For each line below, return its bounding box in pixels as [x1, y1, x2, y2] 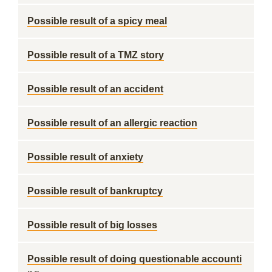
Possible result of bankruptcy [27, 186, 163, 196]
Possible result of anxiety [27, 152, 143, 162]
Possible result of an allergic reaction [27, 118, 197, 128]
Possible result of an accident [27, 84, 163, 94]
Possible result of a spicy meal [27, 16, 167, 26]
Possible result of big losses [27, 220, 157, 230]
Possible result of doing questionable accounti [27, 254, 242, 264]
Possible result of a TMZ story [27, 50, 164, 60]
